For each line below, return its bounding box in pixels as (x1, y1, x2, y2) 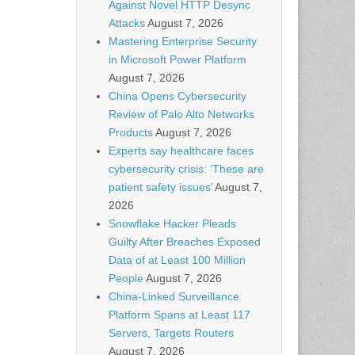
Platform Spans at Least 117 (109, 308, 250, 321)
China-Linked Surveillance (109, 290, 239, 303)
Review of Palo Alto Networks (109, 108, 254, 120)
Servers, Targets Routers (109, 326, 234, 339)
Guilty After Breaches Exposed (109, 235, 261, 248)
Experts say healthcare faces (109, 144, 254, 157)
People (109, 272, 143, 284)
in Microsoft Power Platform (109, 53, 246, 66)
